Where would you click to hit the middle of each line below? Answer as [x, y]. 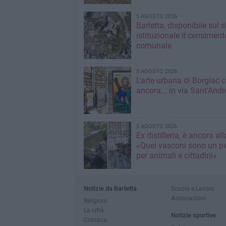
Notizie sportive [193, 215]
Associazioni [188, 198]
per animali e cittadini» [176, 155]
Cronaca [95, 219]
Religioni [95, 200]
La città [94, 210]
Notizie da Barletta [110, 188]
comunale [154, 45]
